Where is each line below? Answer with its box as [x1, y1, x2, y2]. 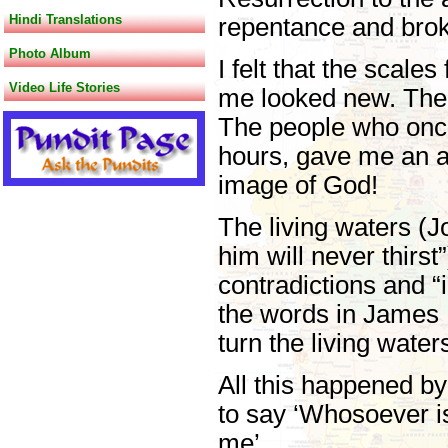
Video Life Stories [9, 80, 120, 95]
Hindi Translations [9, 12, 122, 27]
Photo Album [9, 46, 91, 61]
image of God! [218, 171, 378, 199]
